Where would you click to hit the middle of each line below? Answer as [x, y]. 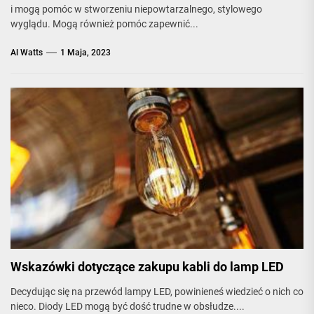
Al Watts [27, 53]
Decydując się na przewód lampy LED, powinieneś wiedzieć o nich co [157, 292]
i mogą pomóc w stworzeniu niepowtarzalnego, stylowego [136, 9]
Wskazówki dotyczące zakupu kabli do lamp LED [147, 267]
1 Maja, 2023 [86, 53]
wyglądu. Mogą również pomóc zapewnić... [104, 24]
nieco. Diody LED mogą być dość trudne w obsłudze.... [128, 306]
